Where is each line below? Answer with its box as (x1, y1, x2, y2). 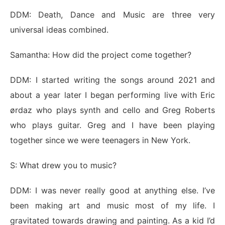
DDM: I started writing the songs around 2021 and (10, 75, 215, 85)
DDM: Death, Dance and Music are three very (10, 10, 215, 20)
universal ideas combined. (10, 25, 111, 35)
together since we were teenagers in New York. (10, 135, 193, 146)
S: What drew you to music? (10, 160, 119, 171)
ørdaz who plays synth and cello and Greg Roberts (10, 105, 215, 116)
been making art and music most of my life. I (10, 200, 215, 211)
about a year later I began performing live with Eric (10, 90, 215, 100)
